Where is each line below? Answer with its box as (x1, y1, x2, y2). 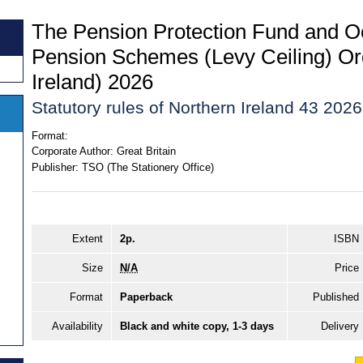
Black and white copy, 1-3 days (120, 320, 274, 333)
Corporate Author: (32, 145, 113, 158)
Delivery (321, 320, 359, 333)
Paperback (120, 291, 173, 304)
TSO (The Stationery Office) (81, 160, 214, 173)
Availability (52, 320, 103, 333)
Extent (72, 233, 103, 246)
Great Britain (116, 145, 176, 158)
